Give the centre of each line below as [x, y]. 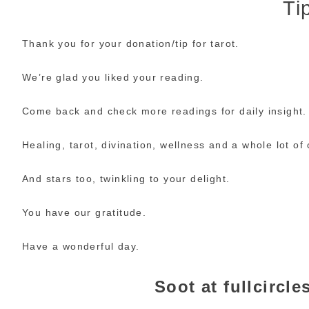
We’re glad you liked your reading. [113, 77]
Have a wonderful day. [81, 246]
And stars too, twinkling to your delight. [126, 178]
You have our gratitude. [84, 212]
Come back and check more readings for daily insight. [165, 111]
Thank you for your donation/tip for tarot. [131, 43]
